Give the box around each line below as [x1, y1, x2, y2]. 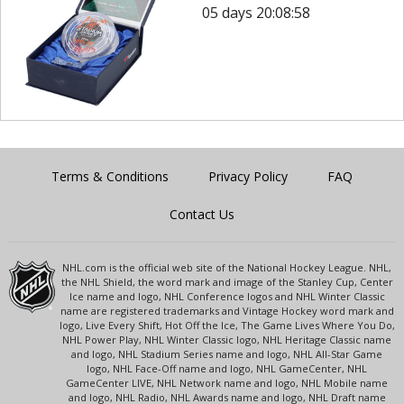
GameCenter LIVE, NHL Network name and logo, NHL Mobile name [66, 375, 389, 390]
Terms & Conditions [51, 167, 169, 185]
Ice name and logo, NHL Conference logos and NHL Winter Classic [69, 289, 385, 303]
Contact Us [170, 205, 234, 223]
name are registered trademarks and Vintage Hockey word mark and [60, 303, 394, 317]
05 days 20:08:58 [201, 3, 310, 23]
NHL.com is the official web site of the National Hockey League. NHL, [62, 260, 392, 274]
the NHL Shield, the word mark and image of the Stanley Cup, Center [60, 274, 393, 289]
